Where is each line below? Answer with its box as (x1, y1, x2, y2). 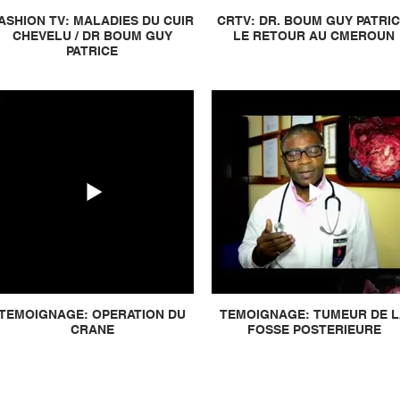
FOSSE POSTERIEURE (246, 322, 381, 337)
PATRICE (66, 44, 118, 58)
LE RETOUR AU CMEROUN (233, 29, 395, 43)
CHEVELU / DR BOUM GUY (12, 29, 172, 43)
